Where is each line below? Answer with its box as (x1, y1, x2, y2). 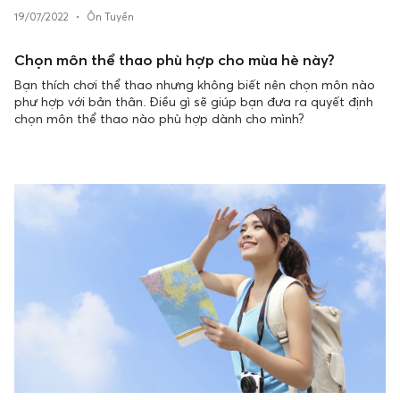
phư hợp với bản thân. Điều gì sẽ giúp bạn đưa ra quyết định (14, 94, 373, 109)
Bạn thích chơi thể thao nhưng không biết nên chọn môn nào (14, 77, 375, 92)
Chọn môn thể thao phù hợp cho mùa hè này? (14, 51, 335, 69)
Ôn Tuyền (87, 11, 134, 23)
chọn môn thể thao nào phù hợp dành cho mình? (14, 111, 304, 126)
